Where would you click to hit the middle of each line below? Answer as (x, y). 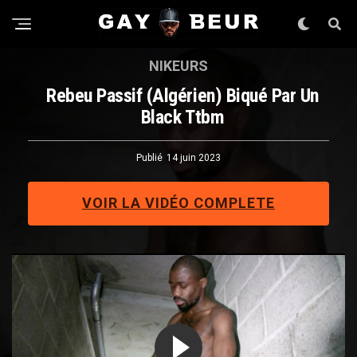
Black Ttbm (182, 117)
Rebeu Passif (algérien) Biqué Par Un (182, 96)
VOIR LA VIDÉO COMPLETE (178, 203)
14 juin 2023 (194, 158)
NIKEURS (178, 66)
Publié (149, 158)
